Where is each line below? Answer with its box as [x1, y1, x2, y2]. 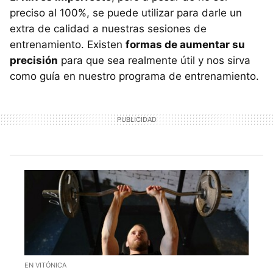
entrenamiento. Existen [10, 38, 126, 51]
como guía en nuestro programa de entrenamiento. [10, 69, 259, 82]
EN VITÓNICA [24, 261, 66, 270]
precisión [10, 54, 58, 66]
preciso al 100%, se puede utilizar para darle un [10, 6, 242, 19]
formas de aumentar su [126, 38, 245, 51]
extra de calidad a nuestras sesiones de [10, 22, 207, 35]
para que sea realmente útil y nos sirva [58, 54, 250, 66]
